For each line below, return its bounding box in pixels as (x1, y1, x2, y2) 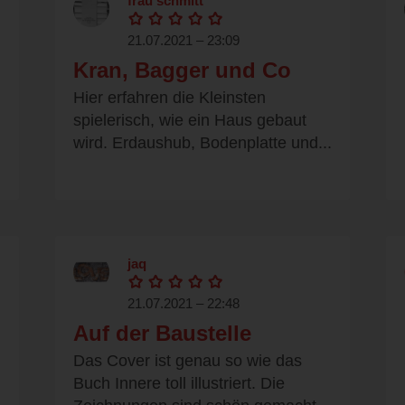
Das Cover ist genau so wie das (73, 352, 302, 371)
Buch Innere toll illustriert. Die (73, 374, 285, 393)
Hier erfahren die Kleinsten (73, 89, 266, 108)
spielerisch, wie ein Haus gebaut (73, 111, 306, 130)
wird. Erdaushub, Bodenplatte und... (73, 134, 332, 153)
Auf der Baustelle (73, 321, 251, 346)
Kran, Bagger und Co (73, 58, 291, 83)
